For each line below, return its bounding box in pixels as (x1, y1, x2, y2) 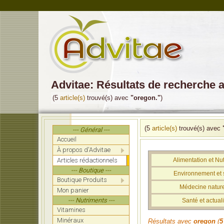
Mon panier (57, 186, 89, 194)
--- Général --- (72, 126, 109, 133)
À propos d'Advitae (57, 146, 110, 153)
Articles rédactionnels (57, 156, 117, 164)
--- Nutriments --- (67, 196, 114, 204)
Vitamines (57, 206, 85, 213)
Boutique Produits (57, 176, 107, 183)
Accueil (57, 135, 76, 143)
